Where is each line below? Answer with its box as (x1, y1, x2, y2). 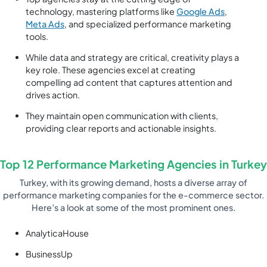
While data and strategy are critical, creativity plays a (26, 52, 240, 63)
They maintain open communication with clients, (26, 110, 219, 122)
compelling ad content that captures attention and (26, 77, 233, 88)
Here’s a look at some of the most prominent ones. (31, 202, 236, 213)
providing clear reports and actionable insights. (26, 123, 217, 134)
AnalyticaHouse (26, 227, 89, 238)
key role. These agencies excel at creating (26, 64, 196, 76)
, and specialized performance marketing (64, 18, 232, 29)
